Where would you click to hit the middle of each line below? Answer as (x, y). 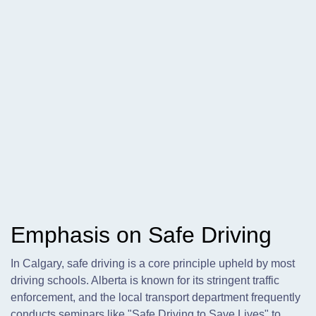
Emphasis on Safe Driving (141, 235)
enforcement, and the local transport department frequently (156, 297)
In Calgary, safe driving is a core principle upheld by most (153, 263)
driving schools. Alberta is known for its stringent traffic (145, 280)
